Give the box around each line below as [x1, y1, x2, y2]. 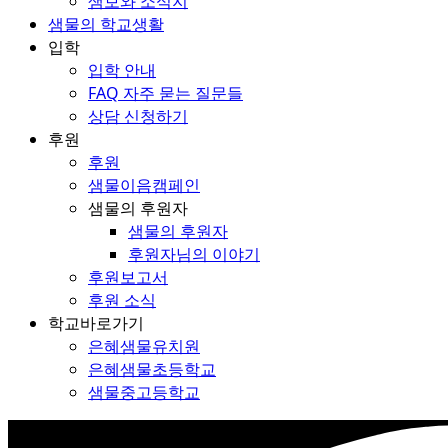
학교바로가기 [48, 311, 144, 334]
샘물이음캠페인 [88, 173, 200, 196]
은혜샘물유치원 [88, 334, 200, 357]
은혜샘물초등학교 [88, 357, 216, 380]
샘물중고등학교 [88, 380, 200, 403]
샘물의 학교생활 [48, 12, 164, 35]
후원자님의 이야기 [128, 242, 260, 265]
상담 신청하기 [88, 104, 188, 127]
